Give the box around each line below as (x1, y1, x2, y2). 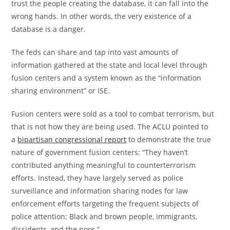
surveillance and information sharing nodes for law (11, 186, 188, 196)
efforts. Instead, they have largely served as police (11, 173, 184, 183)
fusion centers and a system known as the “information (11, 73, 202, 83)
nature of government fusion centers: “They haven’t (11, 147, 188, 157)
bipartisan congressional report (17, 135, 127, 144)
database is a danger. (11, 24, 86, 34)
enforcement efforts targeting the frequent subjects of (11, 199, 199, 208)
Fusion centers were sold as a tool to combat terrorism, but (11, 109, 215, 119)
